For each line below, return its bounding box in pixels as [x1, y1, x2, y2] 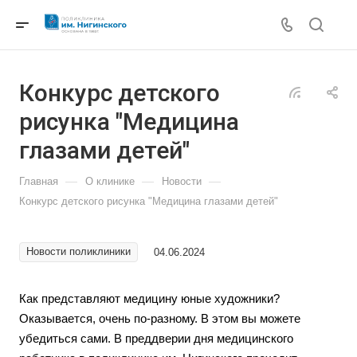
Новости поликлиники [26, 245, 131, 257]
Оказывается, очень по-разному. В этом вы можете [19, 312, 300, 325]
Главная [19, 175, 58, 187]
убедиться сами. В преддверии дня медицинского [19, 331, 293, 345]
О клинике [85, 175, 135, 187]
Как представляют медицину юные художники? [19, 292, 280, 305]
